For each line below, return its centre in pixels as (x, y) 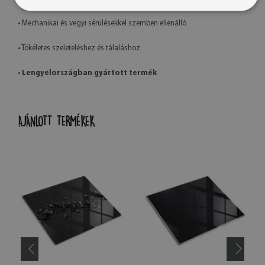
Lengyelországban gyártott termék (89, 73)
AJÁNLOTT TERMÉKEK (56, 121)
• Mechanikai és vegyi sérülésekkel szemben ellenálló (102, 23)
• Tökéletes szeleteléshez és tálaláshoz (79, 48)
